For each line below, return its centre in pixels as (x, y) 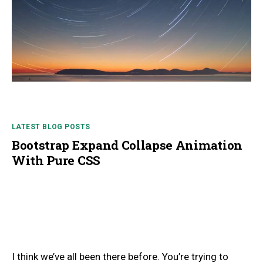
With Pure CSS (56, 160)
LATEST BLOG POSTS (51, 127)
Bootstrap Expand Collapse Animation (127, 145)
